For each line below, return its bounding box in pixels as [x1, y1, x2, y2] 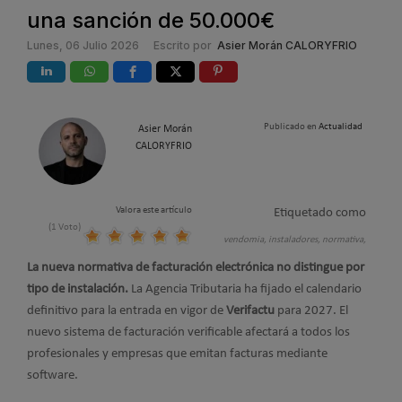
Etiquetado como [274, 206, 366, 220]
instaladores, [268, 235, 322, 245]
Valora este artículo [116, 205, 192, 215]
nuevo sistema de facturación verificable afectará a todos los [27, 326, 350, 339]
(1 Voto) [48, 223, 81, 232]
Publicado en [264, 122, 317, 132]
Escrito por [153, 39, 217, 52]
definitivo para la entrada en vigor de [27, 304, 226, 318]
